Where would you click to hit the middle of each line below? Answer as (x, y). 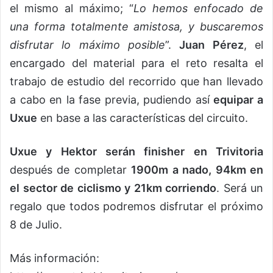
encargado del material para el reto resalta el (136, 63)
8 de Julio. (36, 224)
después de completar (71, 169)
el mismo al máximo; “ (72, 8)
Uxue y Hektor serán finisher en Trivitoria (136, 151)
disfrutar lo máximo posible (87, 44)
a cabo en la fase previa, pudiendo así (112, 99)
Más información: (55, 258)
